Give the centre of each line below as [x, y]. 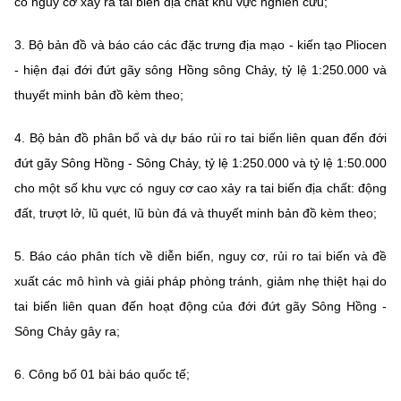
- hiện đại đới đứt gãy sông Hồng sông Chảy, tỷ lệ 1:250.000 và [200, 69]
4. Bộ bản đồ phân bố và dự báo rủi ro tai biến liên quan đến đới [200, 137]
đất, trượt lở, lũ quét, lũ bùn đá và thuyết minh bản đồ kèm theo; [196, 213]
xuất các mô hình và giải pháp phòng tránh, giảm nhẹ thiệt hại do [200, 281]
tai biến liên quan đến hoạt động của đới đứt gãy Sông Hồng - [200, 306]
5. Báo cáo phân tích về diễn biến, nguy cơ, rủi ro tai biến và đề [200, 256]
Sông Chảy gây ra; [67, 331]
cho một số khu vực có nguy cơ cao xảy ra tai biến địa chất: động [200, 188]
